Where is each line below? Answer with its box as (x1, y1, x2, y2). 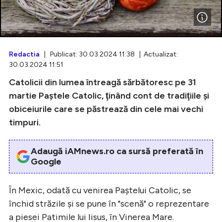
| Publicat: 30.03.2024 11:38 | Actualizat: (40, 50, 178, 58)
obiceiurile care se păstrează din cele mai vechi (9, 103, 203, 114)
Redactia (9, 50, 40, 58)
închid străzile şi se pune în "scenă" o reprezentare (9, 198, 209, 209)
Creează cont (60, 61, 111, 71)
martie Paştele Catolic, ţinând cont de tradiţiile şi (9, 90, 209, 101)
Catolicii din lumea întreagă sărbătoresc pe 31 (9, 76, 196, 88)
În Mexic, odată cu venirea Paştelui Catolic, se (9, 184, 191, 196)
